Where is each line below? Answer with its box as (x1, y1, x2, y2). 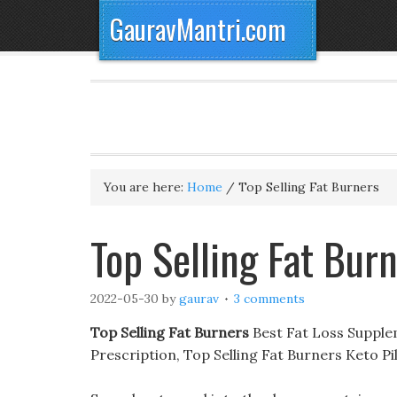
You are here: (104, 179, 187, 195)
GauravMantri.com (110, 9, 286, 49)
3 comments (234, 291, 305, 307)
